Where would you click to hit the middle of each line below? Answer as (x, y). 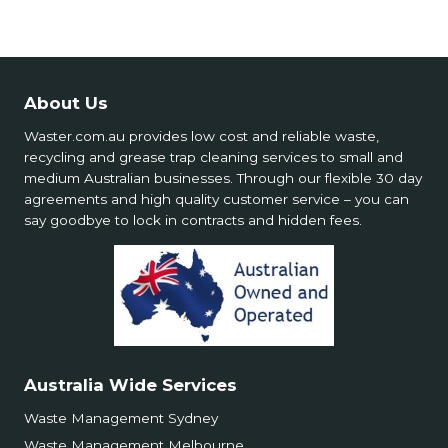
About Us (66, 102)
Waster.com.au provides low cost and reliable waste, (201, 135)
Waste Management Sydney (121, 417)
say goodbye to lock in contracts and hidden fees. (193, 219)
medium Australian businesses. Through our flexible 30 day (223, 177)
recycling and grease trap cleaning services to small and (213, 156)
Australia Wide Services (130, 384)
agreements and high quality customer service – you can (216, 198)
